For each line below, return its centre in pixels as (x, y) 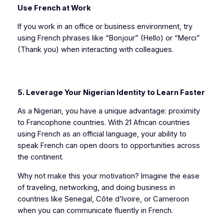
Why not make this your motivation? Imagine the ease (108, 176)
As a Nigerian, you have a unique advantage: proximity (108, 111)
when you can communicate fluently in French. (95, 210)
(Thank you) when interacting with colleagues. (95, 50)
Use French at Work (54, 8)
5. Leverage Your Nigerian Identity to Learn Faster (111, 92)
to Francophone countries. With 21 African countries (103, 123)
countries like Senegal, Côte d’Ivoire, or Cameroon (103, 199)
